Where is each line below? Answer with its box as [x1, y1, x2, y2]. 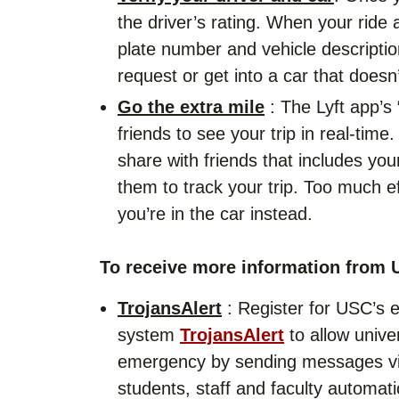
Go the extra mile [118, 96, 265, 117]
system [118, 324, 180, 345]
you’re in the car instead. [118, 203, 313, 224]
